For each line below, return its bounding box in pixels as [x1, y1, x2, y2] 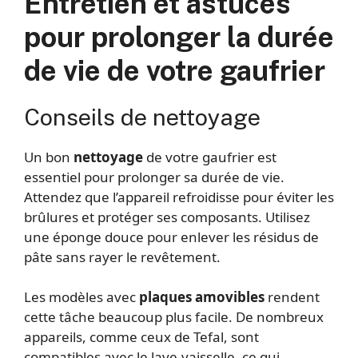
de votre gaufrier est [143, 147, 276, 166]
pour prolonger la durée [24, 20, 334, 54]
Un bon [24, 147, 74, 166]
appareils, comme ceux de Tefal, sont [24, 328, 259, 347]
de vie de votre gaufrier [24, 54, 325, 87]
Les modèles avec [24, 288, 139, 307]
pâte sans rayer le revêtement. [24, 247, 221, 266]
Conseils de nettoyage [24, 102, 261, 131]
